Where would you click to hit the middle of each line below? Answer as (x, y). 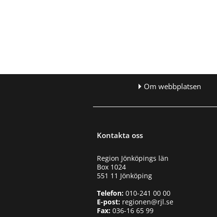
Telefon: (110, 193)
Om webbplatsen (172, 87)
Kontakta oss (120, 135)
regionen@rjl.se (147, 201)
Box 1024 (112, 167)
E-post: (109, 201)
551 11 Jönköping (125, 175)
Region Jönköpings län (133, 158)
